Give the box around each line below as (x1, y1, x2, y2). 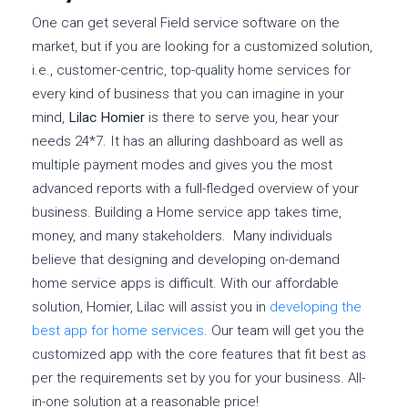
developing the (270, 299, 362, 316)
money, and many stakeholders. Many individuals (32, 228, 332, 245)
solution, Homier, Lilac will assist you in (32, 299, 270, 316)
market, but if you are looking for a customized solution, (32, 38, 372, 56)
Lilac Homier (68, 109, 145, 127)
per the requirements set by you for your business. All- (32, 370, 365, 387)
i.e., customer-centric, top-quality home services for (32, 62, 351, 79)
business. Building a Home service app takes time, (32, 204, 342, 221)
